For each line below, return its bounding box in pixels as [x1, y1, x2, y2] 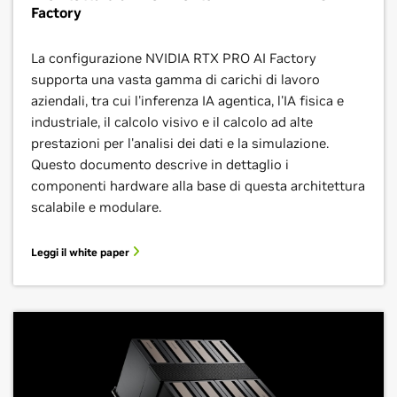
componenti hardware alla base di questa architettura [31, 177, 365, 194]
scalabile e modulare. [31, 198, 161, 215]
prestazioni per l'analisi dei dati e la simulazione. [31, 135, 329, 152]
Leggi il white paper [31, 245, 132, 259]
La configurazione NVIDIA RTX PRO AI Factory [31, 50, 316, 66]
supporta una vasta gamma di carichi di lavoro [31, 71, 320, 88]
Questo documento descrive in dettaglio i [31, 156, 289, 173]
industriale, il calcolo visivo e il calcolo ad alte [31, 113, 313, 130]
